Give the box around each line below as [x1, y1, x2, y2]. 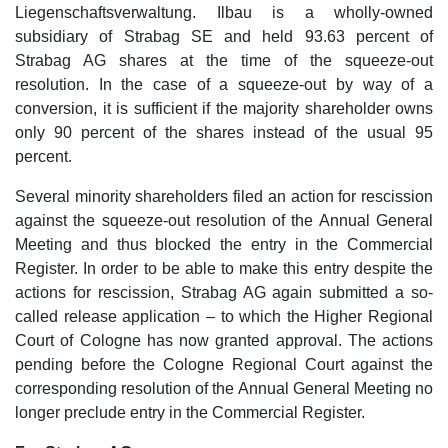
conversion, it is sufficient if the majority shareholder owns [15, 100, 433, 118]
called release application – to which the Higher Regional [15, 308, 433, 326]
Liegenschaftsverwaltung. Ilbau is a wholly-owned [15, 4, 433, 22]
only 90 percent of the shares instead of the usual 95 [15, 124, 433, 142]
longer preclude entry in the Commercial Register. [15, 404, 365, 422]
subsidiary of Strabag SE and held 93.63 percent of [15, 28, 433, 46]
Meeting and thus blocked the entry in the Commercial [15, 236, 433, 254]
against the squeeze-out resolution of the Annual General [15, 212, 433, 230]
